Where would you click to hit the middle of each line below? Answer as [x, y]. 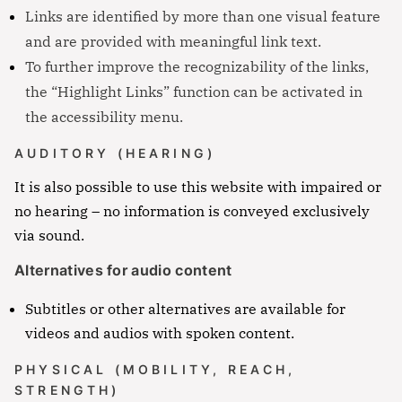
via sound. [49, 236]
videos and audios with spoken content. [160, 333]
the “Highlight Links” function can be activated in [194, 92]
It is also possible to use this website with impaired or [198, 187]
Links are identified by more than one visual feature [203, 17]
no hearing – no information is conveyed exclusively [192, 211]
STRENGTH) [67, 391]
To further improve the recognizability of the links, [197, 67]
